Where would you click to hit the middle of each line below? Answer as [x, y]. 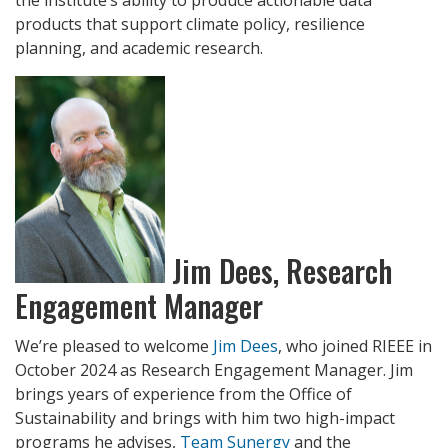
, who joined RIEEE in [355, 346]
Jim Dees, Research [278, 270]
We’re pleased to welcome [114, 346]
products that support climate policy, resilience [190, 23]
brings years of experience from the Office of [183, 394]
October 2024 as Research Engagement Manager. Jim [214, 370]
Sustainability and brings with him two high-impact [205, 418]
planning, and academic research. [141, 47]
